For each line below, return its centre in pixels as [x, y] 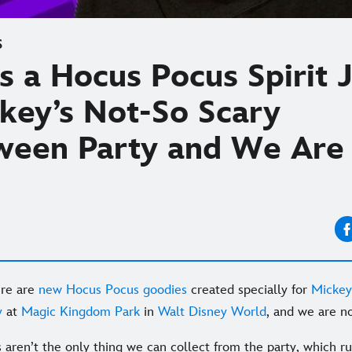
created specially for [249, 290]
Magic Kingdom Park [81, 312]
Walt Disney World [212, 312]
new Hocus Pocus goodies [113, 290]
